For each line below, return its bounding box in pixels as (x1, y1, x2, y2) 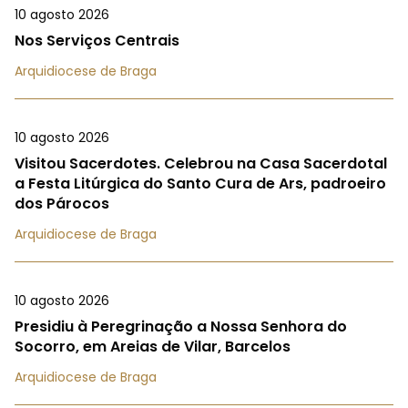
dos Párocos (15, 193, 109, 215)
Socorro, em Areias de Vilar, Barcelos (15, 336, 291, 358)
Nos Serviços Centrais (15, 30, 179, 52)
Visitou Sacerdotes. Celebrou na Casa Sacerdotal (15, 153, 387, 175)
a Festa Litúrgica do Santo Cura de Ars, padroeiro (15, 173, 386, 195)
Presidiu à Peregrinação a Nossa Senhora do (15, 316, 347, 338)
